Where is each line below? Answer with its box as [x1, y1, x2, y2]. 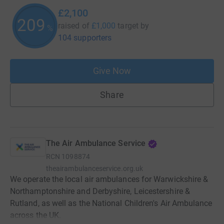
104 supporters [58, 33, 112, 43]
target [117, 21, 138, 31]
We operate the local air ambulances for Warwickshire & [10, 174, 208, 184]
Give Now [92, 65, 131, 76]
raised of [58, 21, 89, 31]
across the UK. [10, 210, 61, 220]
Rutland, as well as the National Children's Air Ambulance [10, 198, 212, 208]
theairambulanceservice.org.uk [46, 164, 143, 173]
